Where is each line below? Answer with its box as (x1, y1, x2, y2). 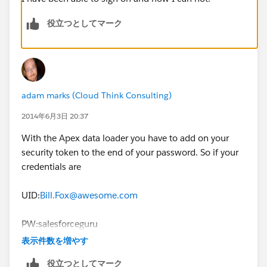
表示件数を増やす (21, 235, 88, 246)
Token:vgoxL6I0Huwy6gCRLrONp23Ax (21, 246, 179, 258)
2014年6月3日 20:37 (21, 110, 88, 121)
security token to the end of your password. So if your (21, 146, 238, 158)
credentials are (21, 160, 81, 172)
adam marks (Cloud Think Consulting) (21, 89, 172, 101)
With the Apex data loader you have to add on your (21, 132, 229, 144)
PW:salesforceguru (21, 218, 98, 229)
